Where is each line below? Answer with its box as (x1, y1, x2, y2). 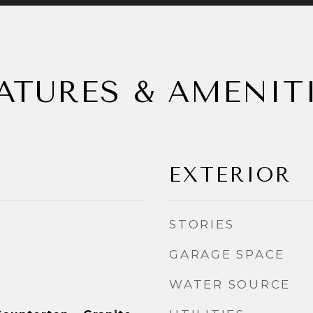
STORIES (169, 217, 235, 231)
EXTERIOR (169, 163, 291, 187)
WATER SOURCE (169, 277, 291, 291)
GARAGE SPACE (169, 247, 285, 261)
